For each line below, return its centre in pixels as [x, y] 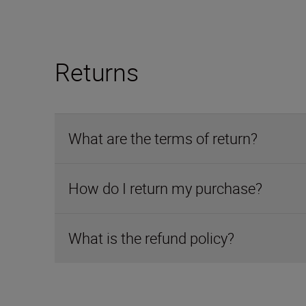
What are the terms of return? [163, 138]
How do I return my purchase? [165, 188]
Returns [97, 72]
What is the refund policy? [151, 238]
